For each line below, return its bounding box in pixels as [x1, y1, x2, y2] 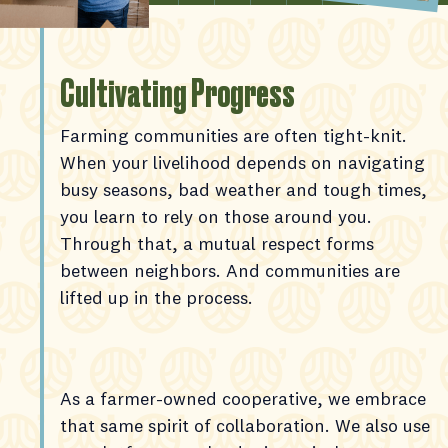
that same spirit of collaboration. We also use [60, 414, 430, 438]
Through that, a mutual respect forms [60, 232, 374, 256]
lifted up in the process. [60, 286, 253, 310]
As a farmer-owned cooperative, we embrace [60, 387, 426, 411]
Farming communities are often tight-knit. [60, 124, 407, 148]
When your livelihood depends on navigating [60, 151, 425, 175]
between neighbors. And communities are [60, 259, 400, 283]
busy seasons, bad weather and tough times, [60, 178, 427, 202]
